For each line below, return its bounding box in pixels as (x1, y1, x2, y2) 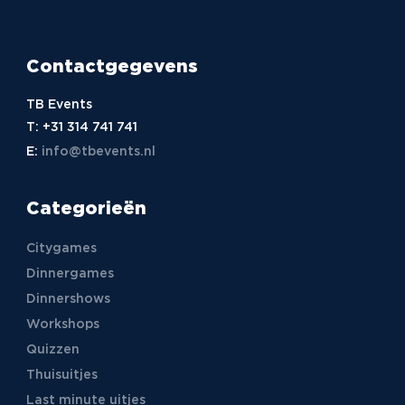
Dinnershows (25, 293, 110, 305)
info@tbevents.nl (41, 146, 155, 157)
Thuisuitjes (25, 369, 98, 381)
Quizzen (25, 344, 80, 355)
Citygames (25, 242, 97, 254)
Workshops (25, 318, 99, 330)
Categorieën (25, 200, 146, 217)
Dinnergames (25, 268, 114, 279)
